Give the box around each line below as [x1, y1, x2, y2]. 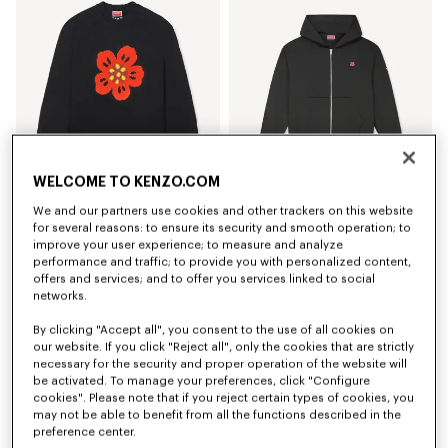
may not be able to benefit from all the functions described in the [33, 409, 402, 421]
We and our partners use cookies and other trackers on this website [33, 205, 414, 217]
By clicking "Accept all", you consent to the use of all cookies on [33, 324, 395, 336]
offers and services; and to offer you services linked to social [33, 273, 376, 285]
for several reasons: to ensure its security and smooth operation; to [33, 222, 412, 234]
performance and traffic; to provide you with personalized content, [33, 256, 412, 268]
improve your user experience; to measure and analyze [33, 239, 344, 251]
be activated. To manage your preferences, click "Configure [33, 375, 371, 387]
